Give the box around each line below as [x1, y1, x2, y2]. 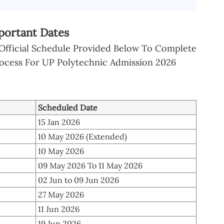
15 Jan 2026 [38, 116, 80, 127]
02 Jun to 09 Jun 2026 [38, 174, 119, 185]
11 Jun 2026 [38, 203, 79, 214]
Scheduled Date [38, 102, 97, 112]
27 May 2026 [38, 189, 84, 199]
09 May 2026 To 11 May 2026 [38, 160, 142, 170]
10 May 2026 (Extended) [38, 131, 127, 141]
